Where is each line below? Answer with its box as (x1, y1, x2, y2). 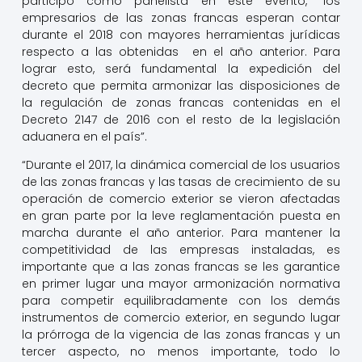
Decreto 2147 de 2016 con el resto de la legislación (21, 111, 341, 128)
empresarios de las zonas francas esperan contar (21, 9, 341, 26)
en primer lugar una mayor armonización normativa (21, 276, 341, 293)
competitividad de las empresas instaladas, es (21, 242, 341, 259)
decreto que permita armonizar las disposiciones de (21, 77, 341, 94)
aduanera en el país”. (21, 128, 147, 145)
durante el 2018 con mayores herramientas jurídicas (21, 26, 341, 43)
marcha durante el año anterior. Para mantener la (21, 225, 341, 242)
